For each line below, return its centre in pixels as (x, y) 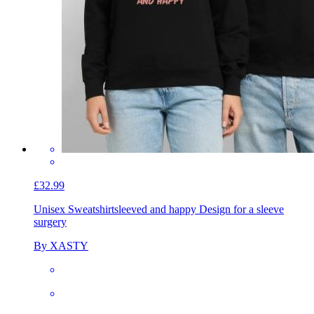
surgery (50, 221)
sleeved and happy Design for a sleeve (199, 209)
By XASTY (61, 245)
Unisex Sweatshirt (74, 209)
